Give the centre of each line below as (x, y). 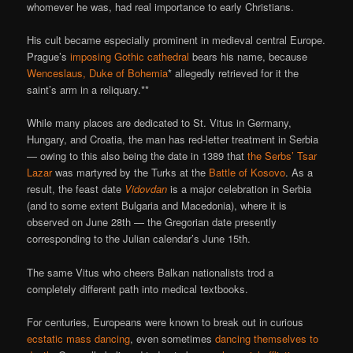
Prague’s (49, 57)
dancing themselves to (267, 338)
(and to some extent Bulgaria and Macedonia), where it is (157, 206)
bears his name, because (249, 57)
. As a (299, 173)
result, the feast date (76, 189)
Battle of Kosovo (247, 173)
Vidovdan (146, 189)
